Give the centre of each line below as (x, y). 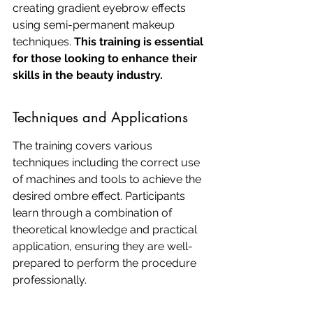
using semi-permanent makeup (95, 25)
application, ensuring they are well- (103, 246)
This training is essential (140, 42)
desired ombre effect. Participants (100, 196)
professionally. (50, 280)
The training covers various (84, 146)
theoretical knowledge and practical (106, 230)
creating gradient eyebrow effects (101, 8)
